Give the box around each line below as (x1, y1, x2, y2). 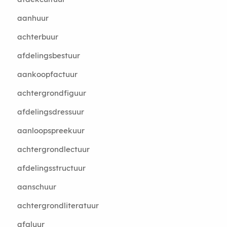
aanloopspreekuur (17, 126, 85, 135)
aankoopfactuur (17, 69, 78, 79)
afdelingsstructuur (17, 163, 86, 173)
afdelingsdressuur (17, 107, 84, 117)
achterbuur (17, 32, 58, 42)
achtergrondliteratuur (17, 201, 99, 210)
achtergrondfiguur (17, 88, 86, 98)
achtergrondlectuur (17, 144, 90, 154)
